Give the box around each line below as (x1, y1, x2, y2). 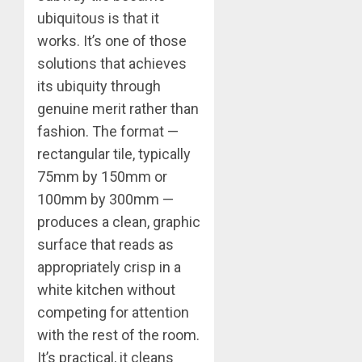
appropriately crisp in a (37, 258, 181, 276)
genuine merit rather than (37, 99, 199, 117)
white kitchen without (37, 280, 175, 298)
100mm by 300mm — (37, 190, 174, 208)
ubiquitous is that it (37, 9, 159, 27)
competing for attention (37, 303, 189, 321)
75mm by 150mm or (37, 167, 167, 185)
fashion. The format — (37, 122, 179, 140)
